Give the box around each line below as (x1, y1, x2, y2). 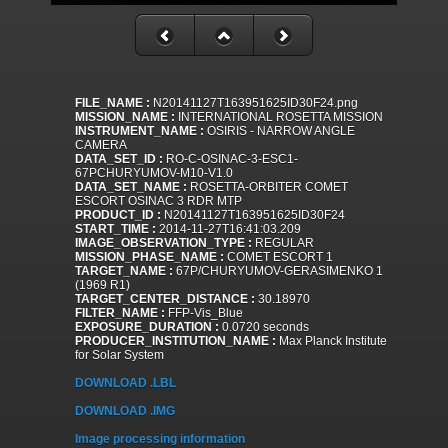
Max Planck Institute (276, 334, 387, 349)
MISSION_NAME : (75, 110, 175, 125)
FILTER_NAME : (75, 306, 165, 321)
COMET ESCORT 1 (224, 250, 333, 265)
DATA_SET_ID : (75, 152, 163, 167)
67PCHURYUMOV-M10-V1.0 (75, 166, 233, 181)
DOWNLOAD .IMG (75, 404, 175, 419)
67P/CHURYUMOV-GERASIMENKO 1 (173, 264, 383, 279)
